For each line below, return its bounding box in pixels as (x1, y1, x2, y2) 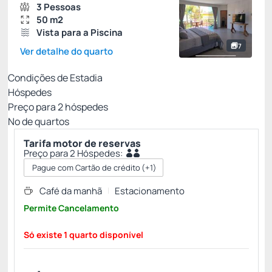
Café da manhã (39, 185, 102, 197)
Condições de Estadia (8, 71, 103, 84)
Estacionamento (115, 185, 185, 197)
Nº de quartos (8, 115, 69, 128)
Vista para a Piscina (36, 25, 123, 39)
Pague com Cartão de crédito (32, 162, 140, 173)
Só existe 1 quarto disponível (24, 229, 143, 240)
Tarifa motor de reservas (24, 137, 141, 150)
